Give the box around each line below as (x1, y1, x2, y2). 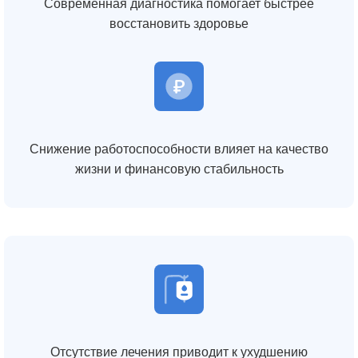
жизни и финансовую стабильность (74, 161, 284, 176)
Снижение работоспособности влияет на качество (30, 141, 328, 156)
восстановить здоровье (109, 16, 249, 30)
